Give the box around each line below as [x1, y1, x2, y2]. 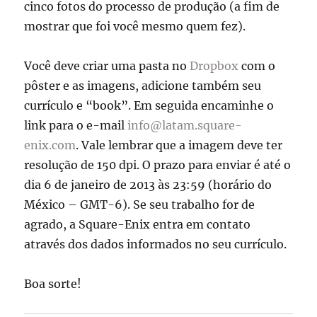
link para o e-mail [24, 118, 128, 133]
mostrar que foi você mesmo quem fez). [24, 19, 246, 34]
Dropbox [190, 59, 239, 74]
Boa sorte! [24, 277, 82, 292]
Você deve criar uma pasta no [24, 59, 190, 74]
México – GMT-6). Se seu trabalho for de [24, 197, 255, 212]
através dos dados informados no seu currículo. [24, 237, 287, 252]
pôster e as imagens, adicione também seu [24, 79, 262, 93]
